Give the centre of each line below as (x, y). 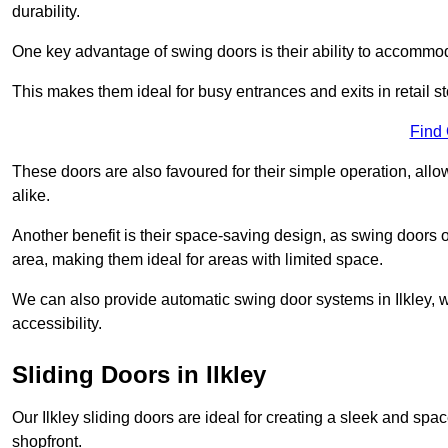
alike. (31, 195)
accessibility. (57, 323)
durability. (46, 11)
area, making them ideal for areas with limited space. (197, 259)
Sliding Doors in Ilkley (139, 374)
